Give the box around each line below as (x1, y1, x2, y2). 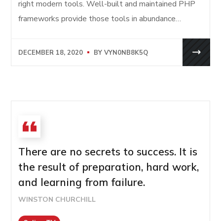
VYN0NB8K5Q (104, 48, 148, 57)
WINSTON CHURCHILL (18, 195, 96, 205)
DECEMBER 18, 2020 (18, 48, 83, 57)
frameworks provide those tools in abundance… (18, 13, 182, 25)
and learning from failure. (18, 176, 146, 189)
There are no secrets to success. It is (18, 145, 198, 158)
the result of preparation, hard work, (18, 160, 199, 174)
